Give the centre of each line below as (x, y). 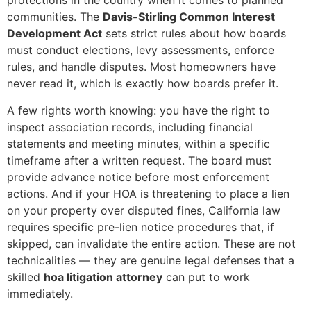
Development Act (54, 34)
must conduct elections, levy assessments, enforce (141, 50)
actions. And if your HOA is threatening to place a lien (148, 193)
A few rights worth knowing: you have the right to (138, 110)
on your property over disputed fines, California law (144, 210)
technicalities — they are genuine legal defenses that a (151, 260)
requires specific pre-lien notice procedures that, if (141, 227)
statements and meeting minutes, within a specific (138, 143)
